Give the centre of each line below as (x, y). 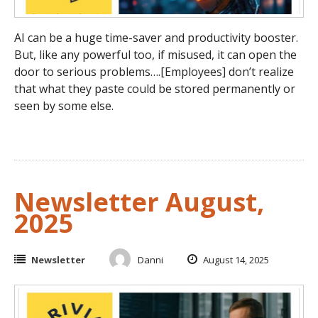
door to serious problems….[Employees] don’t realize (154, 72)
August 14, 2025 (235, 260)
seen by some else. (64, 106)
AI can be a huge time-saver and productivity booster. (156, 38)
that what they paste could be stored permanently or (155, 89)
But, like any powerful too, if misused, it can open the (155, 55)
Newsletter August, (139, 202)
